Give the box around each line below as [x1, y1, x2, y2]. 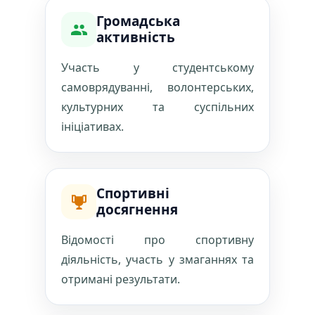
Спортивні [96, 184, 169, 202]
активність [96, 28, 175, 46]
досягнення [96, 200, 178, 219]
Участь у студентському [61, 60, 254, 75]
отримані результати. [61, 271, 180, 287]
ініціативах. [61, 119, 124, 134]
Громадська [96, 12, 180, 30]
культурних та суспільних [61, 99, 254, 115]
